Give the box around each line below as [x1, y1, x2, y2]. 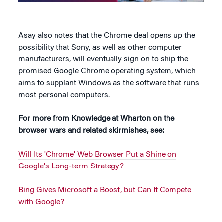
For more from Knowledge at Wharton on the [18, 115, 174, 123]
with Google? [18, 198, 64, 207]
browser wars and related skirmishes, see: [18, 127, 164, 135]
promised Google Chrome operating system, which [18, 67, 196, 76]
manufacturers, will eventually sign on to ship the [18, 55, 188, 64]
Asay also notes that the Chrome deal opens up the [18, 32, 195, 40]
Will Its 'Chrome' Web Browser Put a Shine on [18, 151, 176, 159]
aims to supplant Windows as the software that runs [18, 79, 199, 88]
